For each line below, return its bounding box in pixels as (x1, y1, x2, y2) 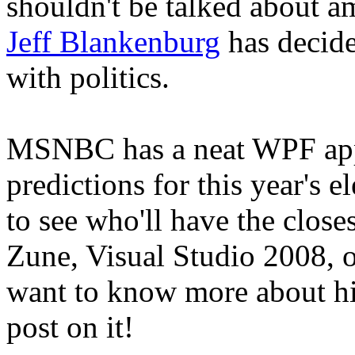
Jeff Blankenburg (6, 24, 220, 59)
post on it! (6, 309, 134, 344)
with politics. (6, 59, 170, 94)
